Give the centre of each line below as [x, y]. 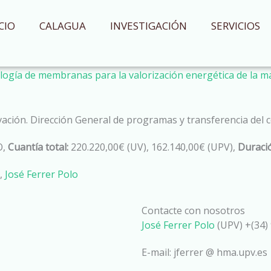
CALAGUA [62, 26]
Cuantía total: [38, 147]
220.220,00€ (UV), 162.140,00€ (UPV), [153, 147]
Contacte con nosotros [193, 210]
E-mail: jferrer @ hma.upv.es [204, 252]
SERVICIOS [235, 26]
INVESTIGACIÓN [148, 26]
